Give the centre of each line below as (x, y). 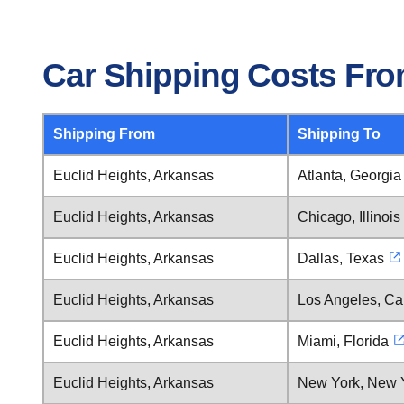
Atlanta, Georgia (349, 175)
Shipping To (339, 134)
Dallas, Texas (341, 258)
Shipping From (104, 134)
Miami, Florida (343, 341)
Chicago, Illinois (349, 217)
